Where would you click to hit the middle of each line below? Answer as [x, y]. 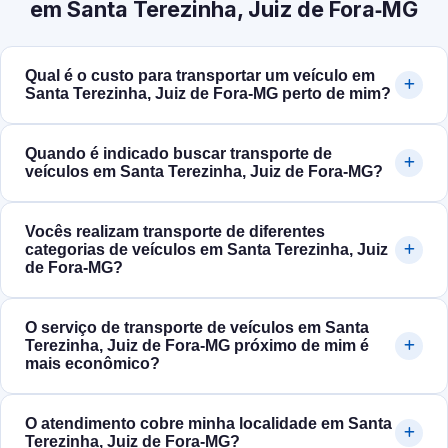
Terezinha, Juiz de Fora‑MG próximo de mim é [197, 346]
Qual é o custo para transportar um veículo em [200, 76]
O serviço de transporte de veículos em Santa [197, 328]
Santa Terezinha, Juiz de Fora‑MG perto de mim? [208, 94]
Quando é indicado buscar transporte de [178, 154]
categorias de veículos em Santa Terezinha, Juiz [206, 250]
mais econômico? [92, 364]
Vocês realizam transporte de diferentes [175, 232]
